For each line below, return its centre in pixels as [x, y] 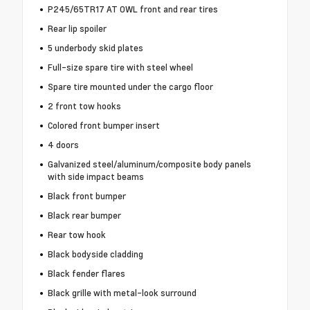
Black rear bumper [84, 216]
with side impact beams [95, 177]
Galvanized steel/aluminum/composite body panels [149, 164]
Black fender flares [86, 274]
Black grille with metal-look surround [122, 293]
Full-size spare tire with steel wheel [120, 67]
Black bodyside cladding [95, 254]
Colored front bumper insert [103, 126]
